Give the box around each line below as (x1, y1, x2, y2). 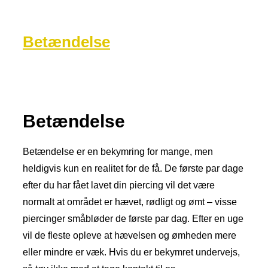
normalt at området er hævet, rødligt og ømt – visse (23, 197, 237, 208)
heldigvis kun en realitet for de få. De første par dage (23, 163, 243, 174)
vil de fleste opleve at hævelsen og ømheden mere (23, 230, 236, 241)
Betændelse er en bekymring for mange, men (23, 147, 213, 157)
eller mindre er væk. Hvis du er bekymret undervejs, (23, 247, 240, 258)
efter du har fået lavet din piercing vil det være (23, 180, 215, 191)
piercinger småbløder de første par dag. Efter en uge (23, 214, 243, 224)
